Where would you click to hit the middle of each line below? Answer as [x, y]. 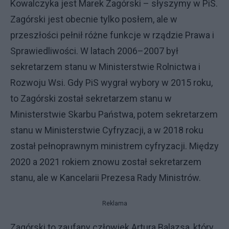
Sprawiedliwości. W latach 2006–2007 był [94, 51]
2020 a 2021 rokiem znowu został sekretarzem [106, 162]
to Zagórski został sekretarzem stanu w [91, 98]
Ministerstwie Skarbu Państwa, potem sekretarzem [114, 114]
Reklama [114, 203]
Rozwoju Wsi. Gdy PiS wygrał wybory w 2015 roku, [111, 82]
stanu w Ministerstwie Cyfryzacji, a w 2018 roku [107, 130]
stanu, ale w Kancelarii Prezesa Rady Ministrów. [107, 177]
